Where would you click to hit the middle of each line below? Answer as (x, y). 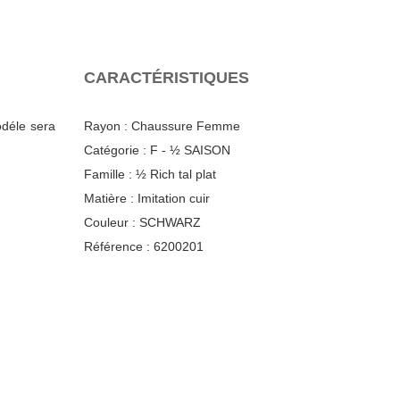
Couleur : (110, 222)
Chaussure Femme (184, 126)
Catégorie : (116, 150)
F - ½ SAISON (189, 150)
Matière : (109, 198)
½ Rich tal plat (175, 174)
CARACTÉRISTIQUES (167, 78)
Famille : (108, 174)
